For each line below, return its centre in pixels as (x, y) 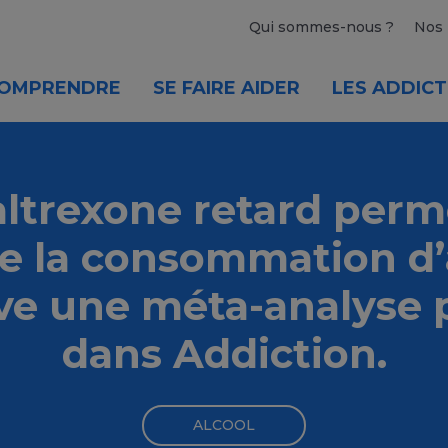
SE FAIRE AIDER (226, 88)
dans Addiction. (224, 353)
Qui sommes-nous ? (321, 27)
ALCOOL (224, 424)
